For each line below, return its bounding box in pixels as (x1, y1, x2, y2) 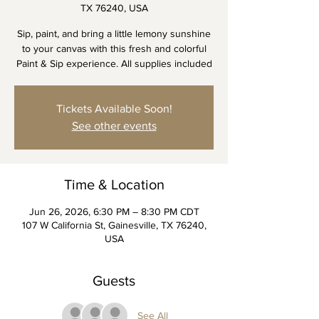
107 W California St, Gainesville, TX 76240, (21, 219, 206, 231)
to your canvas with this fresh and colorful (21, 43, 206, 54)
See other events (71, 120, 157, 132)
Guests (93, 273, 135, 288)
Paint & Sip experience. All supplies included (16, 58, 212, 69)
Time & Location (63, 177, 164, 192)
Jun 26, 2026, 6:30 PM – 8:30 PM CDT (28, 206, 199, 217)
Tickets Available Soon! (56, 103, 172, 115)
